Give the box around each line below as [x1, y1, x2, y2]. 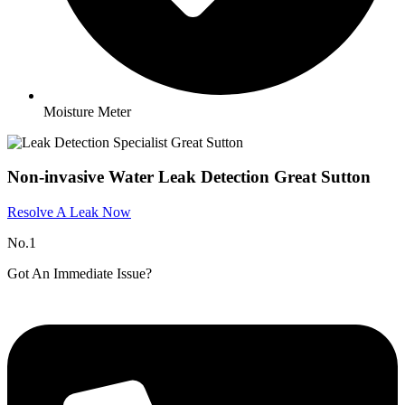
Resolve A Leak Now [7, 204, 131, 221]
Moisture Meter [43, 103, 131, 119]
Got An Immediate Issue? [7, 266, 152, 282]
